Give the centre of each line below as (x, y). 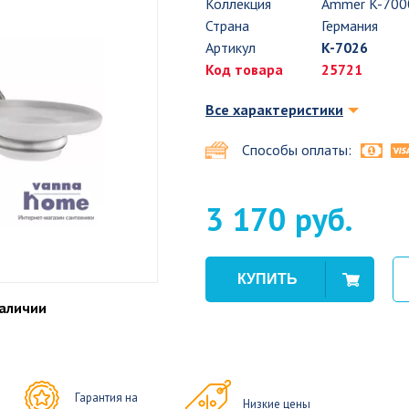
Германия (350, 26)
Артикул (231, 47)
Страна (227, 26)
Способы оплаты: (297, 150)
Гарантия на (106, 397)
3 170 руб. (279, 219)
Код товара (244, 69)
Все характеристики (274, 110)
